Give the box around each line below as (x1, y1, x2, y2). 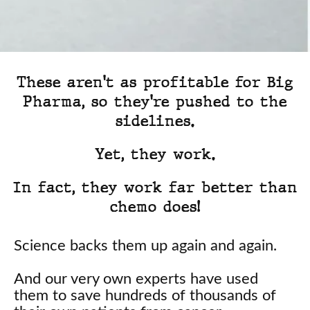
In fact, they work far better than (12, 176, 298, 197)
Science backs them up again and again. (14, 237, 277, 253)
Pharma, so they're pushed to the (23, 91, 287, 111)
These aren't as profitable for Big (17, 71, 293, 92)
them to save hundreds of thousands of (14, 287, 276, 303)
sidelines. (116, 110, 194, 131)
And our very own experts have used (14, 271, 258, 286)
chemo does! (109, 196, 201, 217)
